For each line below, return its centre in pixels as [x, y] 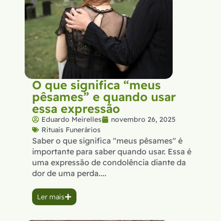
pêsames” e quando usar [104, 96]
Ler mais [51, 197]
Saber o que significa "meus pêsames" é [107, 140]
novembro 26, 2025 [143, 119]
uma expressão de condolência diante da [109, 162]
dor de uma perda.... [69, 173]
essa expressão [76, 108]
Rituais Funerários [71, 129]
